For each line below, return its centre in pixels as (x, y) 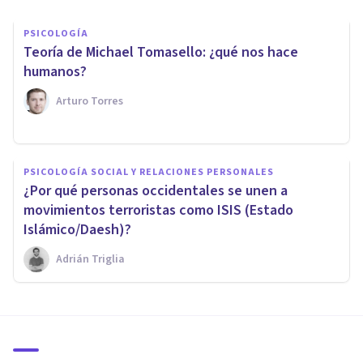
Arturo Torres (90, 101)
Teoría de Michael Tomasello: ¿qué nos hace (161, 52)
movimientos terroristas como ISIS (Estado (158, 210)
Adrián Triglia (90, 259)
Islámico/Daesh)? (77, 229)
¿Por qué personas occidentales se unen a (156, 190)
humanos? (55, 71)
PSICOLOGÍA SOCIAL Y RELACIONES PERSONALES (149, 172)
